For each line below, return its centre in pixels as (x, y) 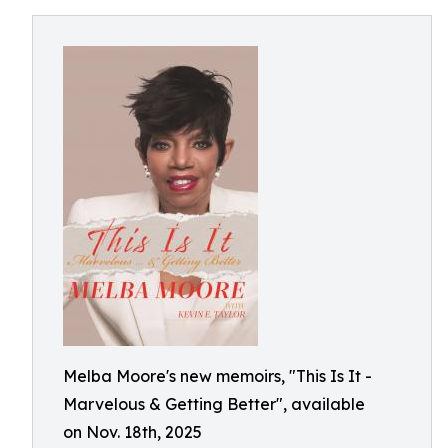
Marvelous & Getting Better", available (214, 404)
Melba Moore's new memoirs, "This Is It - (217, 376)
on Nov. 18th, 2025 (132, 432)
